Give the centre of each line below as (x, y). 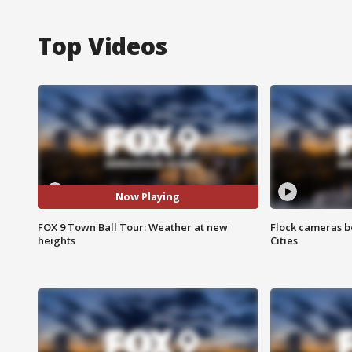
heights (57, 240)
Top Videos (103, 46)
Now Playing (148, 197)
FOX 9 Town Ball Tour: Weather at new (133, 227)
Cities (284, 240)
